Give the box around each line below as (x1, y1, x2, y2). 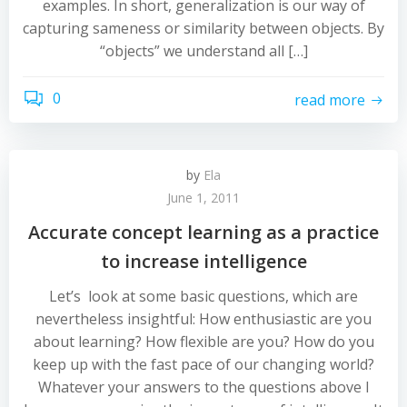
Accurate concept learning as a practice (28, 220, 379, 244)
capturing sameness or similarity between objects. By (23, 18, 384, 38)
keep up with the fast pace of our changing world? (33, 354, 374, 374)
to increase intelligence (100, 249, 307, 273)
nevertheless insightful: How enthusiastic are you (35, 309, 372, 329)
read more (294, 89, 365, 110)
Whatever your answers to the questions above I (37, 377, 370, 397)
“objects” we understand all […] (99, 41, 308, 61)
